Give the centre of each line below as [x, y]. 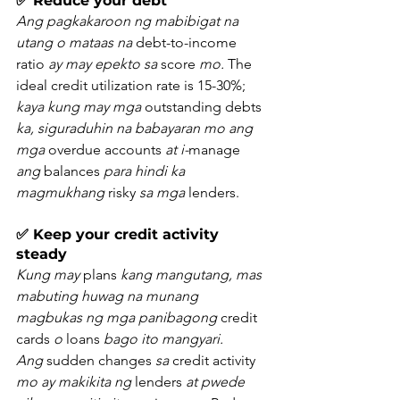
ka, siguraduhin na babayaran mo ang [136, 129]
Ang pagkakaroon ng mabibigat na [129, 21]
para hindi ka [146, 171]
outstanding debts [203, 107]
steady [42, 254]
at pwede [217, 382]
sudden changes [99, 361]
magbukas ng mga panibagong [117, 318]
